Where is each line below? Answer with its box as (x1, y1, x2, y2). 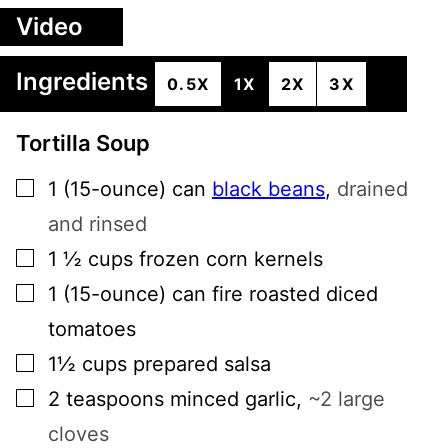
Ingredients (16, 67, 154, 97)
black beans (212, 176, 325, 201)
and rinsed (48, 211, 147, 236)
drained (337, 176, 408, 201)
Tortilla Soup (16, 129, 150, 156)
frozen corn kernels (139, 246, 323, 271)
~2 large (308, 386, 385, 411)
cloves (48, 421, 109, 446)
